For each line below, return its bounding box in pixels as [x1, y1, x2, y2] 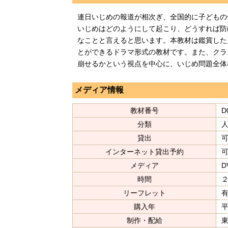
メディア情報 [75, 85, 124, 95]
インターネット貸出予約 [105, 148, 184, 156]
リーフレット [123, 189, 166, 197]
